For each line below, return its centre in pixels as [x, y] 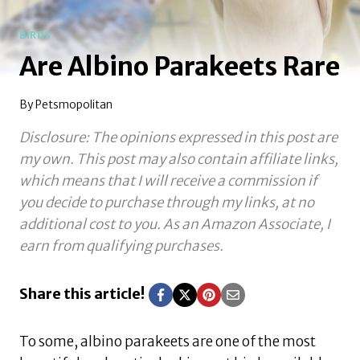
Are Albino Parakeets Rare [180, 66]
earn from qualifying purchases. [121, 246]
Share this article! [82, 294]
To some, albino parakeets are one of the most [168, 342]
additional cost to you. [90, 225]
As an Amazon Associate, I [247, 225]
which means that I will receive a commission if [168, 181]
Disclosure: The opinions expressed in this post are [178, 138]
